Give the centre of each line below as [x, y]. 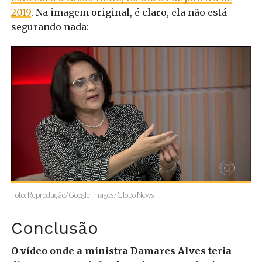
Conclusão [54, 228]
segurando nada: [50, 27]
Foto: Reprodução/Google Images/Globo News [82, 195]
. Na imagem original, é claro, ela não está [129, 13]
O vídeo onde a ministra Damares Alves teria [121, 251]
